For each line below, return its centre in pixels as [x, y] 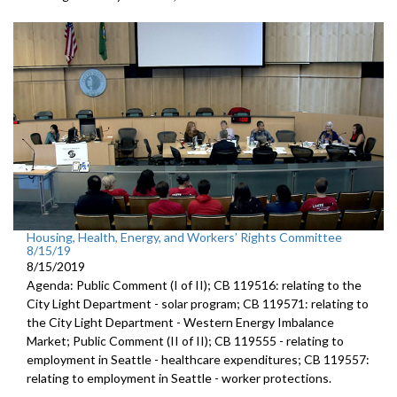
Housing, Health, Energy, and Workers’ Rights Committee [184, 237]
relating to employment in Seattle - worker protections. [179, 378]
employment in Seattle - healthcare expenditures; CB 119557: [198, 359]
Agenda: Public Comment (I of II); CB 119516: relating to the [194, 284]
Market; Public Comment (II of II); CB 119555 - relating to [185, 340]
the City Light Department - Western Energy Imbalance [180, 322]
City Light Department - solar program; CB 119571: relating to [198, 303]
